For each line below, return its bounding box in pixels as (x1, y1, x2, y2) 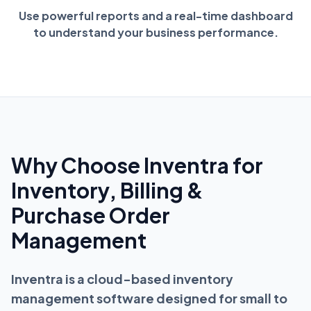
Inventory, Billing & (11, 176, 203, 203)
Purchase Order (11, 201, 170, 228)
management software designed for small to (11, 289, 287, 306)
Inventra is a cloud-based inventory (11, 270, 233, 287)
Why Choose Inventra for (11, 151, 263, 178)
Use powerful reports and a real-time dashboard (18, 8, 293, 23)
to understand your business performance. (33, 24, 278, 40)
